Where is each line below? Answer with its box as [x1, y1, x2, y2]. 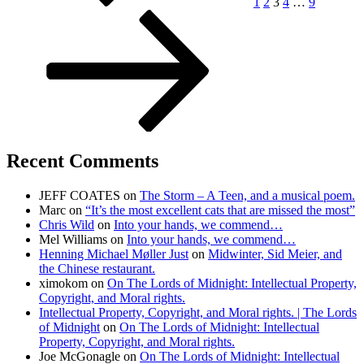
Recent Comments [6, 150, 158, 172]
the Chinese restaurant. [39, 262, 155, 276]
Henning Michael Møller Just [39, 247, 188, 262]
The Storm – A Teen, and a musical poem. [140, 188, 355, 203]
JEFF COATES [39, 188, 120, 203]
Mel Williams [39, 232, 107, 247]
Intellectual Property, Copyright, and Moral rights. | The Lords [39, 305, 357, 320]
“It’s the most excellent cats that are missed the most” [85, 203, 355, 218]
